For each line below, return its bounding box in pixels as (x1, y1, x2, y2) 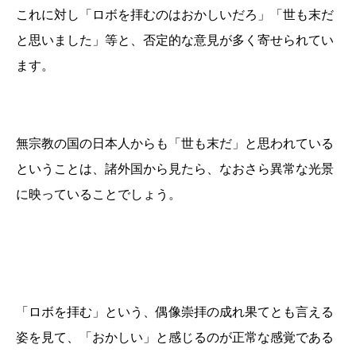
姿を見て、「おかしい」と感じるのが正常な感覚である (16, 331, 334, 344)
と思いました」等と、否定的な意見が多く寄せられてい (16, 33, 334, 47)
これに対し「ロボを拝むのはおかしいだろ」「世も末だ (16, 8, 334, 21)
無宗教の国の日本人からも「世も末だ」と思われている (16, 137, 334, 150)
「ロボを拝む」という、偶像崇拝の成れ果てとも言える (16, 305, 334, 319)
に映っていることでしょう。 (16, 188, 181, 201)
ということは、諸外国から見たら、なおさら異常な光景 (16, 162, 334, 176)
